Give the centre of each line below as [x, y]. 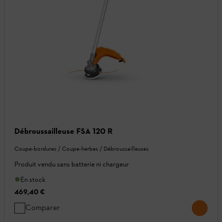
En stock [33, 179]
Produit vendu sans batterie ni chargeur [72, 164]
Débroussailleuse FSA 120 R [63, 131]
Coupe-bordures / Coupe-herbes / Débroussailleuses [82, 148]
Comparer [43, 207]
